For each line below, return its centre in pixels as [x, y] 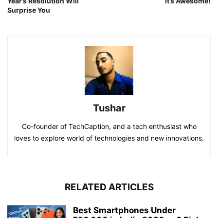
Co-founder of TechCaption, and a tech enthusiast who [109, 126]
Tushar [109, 108]
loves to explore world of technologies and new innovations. [109, 138]
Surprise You [29, 10]
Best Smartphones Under [124, 210]
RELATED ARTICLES [109, 187]
